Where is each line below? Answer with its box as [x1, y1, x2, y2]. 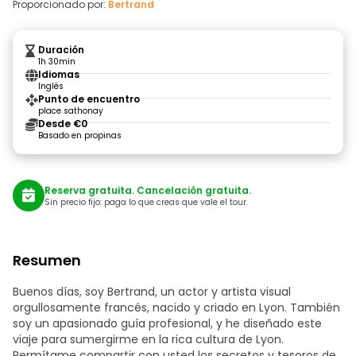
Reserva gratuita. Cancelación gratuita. [44, 183, 251, 197]
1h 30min [38, 56, 75, 68]
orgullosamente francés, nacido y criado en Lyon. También [13, 300, 340, 315]
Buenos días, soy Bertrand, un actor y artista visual [13, 284, 291, 300]
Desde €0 [38, 117, 87, 130]
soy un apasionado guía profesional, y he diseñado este [13, 315, 322, 331]
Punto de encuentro [38, 92, 140, 106]
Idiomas [38, 68, 79, 81]
